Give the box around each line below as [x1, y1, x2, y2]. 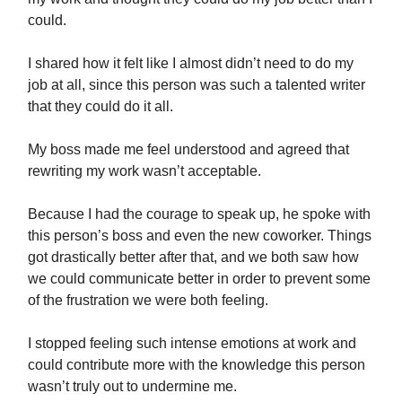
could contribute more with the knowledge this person [28, 357, 365, 372]
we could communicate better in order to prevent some [28, 271, 371, 286]
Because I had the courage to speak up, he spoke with [28, 206, 371, 222]
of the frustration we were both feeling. [28, 293, 268, 308]
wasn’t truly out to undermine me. [28, 379, 237, 394]
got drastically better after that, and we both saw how [28, 249, 359, 265]
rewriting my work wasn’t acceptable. [28, 163, 261, 179]
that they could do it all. [28, 99, 177, 114]
